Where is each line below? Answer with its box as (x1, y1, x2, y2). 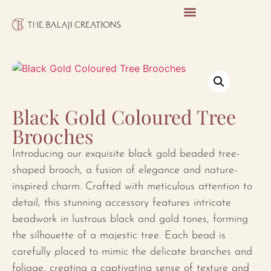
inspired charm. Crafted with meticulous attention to (12, 181, 252, 192)
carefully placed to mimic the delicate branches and (12, 246, 252, 258)
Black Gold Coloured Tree (12, 103, 236, 129)
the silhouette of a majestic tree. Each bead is (12, 230, 226, 241)
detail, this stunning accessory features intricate (12, 197, 231, 209)
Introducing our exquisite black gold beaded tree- (12, 148, 240, 160)
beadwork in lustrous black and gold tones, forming (12, 214, 248, 225)
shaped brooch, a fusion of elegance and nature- (12, 165, 237, 176)
